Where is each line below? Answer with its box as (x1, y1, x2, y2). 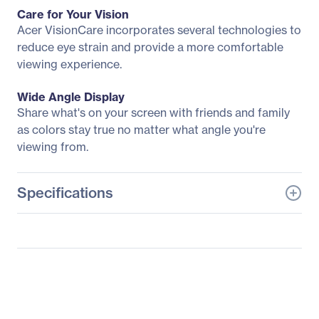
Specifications (17, 184, 113, 202)
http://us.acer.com (167, 295, 262, 309)
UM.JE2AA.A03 (167, 268, 249, 283)
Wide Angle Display (17, 90, 125, 104)
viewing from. (17, 140, 88, 154)
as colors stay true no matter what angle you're (17, 122, 266, 137)
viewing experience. (17, 57, 122, 71)
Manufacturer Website (17, 295, 135, 309)
